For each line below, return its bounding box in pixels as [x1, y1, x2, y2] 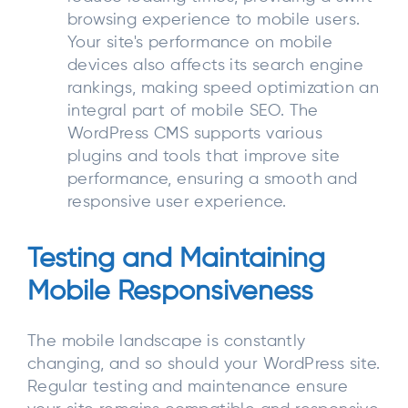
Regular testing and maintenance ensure [27, 378, 349, 395]
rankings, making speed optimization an [67, 79, 380, 97]
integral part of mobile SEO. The [67, 102, 319, 119]
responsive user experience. [67, 193, 287, 210]
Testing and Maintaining [27, 245, 325, 273]
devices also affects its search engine [67, 56, 364, 74]
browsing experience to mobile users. [67, 11, 361, 28]
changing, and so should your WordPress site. [27, 355, 381, 372]
